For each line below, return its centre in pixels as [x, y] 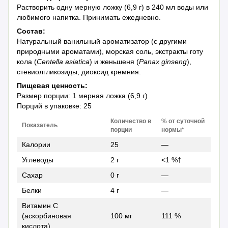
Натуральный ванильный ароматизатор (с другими [102, 41]
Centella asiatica [63, 62]
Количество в [131, 121]
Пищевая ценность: [52, 86]
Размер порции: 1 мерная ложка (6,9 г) [82, 96]
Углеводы [38, 160]
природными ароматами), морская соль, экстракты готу [110, 52]
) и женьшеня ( [115, 62]
